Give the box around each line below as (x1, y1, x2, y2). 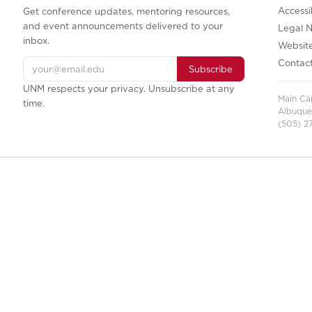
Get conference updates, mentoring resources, (23, 6, 231, 17)
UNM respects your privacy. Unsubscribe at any (23, 84, 235, 94)
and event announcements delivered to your (23, 21, 224, 31)
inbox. (23, 36, 50, 46)
